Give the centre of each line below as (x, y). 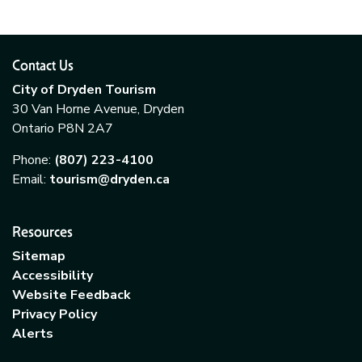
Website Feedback (72, 295)
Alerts (33, 334)
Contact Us (43, 65)
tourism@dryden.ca (109, 179)
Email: (31, 179)
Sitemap (39, 256)
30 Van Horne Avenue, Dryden (98, 109)
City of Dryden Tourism (84, 90)
